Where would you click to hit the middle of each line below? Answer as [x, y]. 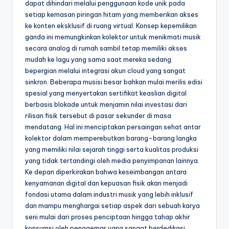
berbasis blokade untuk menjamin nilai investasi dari [106, 105]
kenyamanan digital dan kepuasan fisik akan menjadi [106, 183]
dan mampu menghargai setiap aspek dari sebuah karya [112, 206]
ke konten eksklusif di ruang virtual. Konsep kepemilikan [111, 26]
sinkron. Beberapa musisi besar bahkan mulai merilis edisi [114, 82]
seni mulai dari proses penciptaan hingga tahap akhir [108, 217]
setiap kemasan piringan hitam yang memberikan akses [112, 15]
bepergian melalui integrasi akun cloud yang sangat [105, 71]
